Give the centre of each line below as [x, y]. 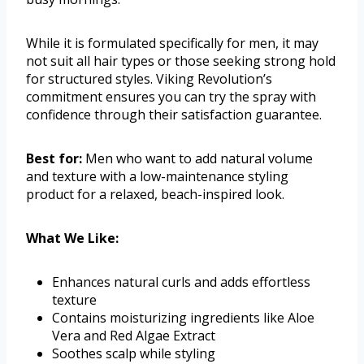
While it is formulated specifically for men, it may [172, 43]
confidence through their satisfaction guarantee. [174, 115]
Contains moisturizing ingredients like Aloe [183, 318]
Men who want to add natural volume [197, 159]
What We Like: [72, 238]
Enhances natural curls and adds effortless [181, 282]
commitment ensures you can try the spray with [171, 97]
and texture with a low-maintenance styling [157, 177]
